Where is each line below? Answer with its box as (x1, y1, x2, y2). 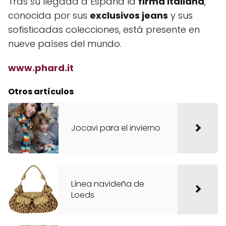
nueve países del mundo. (8, 37, 122, 50)
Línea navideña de (71, 178, 144, 190)
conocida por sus (8, 9, 90, 22)
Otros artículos (8, 86, 74, 97)
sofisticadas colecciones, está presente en (8, 23, 200, 36)
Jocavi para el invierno (71, 122, 160, 134)
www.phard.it (8, 62, 74, 74)
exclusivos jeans (90, 9, 168, 22)
